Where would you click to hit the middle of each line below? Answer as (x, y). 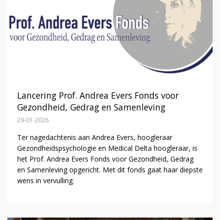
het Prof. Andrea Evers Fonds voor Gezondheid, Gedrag (105, 159)
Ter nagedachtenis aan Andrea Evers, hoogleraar (95, 137)
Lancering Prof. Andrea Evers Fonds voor (98, 96)
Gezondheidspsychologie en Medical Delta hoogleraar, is (107, 148)
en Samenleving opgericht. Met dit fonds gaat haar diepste (110, 170)
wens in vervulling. (45, 181)
